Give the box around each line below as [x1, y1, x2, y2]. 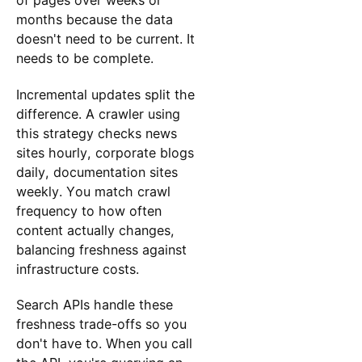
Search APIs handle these [15, 296, 173, 313]
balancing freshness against [15, 241, 187, 258]
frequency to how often [15, 202, 162, 219]
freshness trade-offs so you [15, 315, 187, 332]
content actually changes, [15, 221, 175, 238]
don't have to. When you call [15, 335, 192, 351]
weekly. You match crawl [15, 183, 170, 200]
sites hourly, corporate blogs [15, 144, 194, 161]
